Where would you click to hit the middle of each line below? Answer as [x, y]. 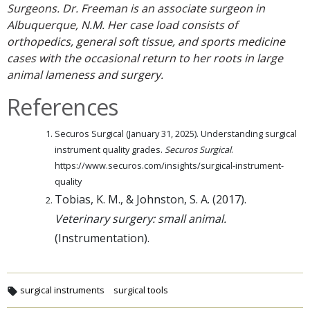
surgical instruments [62, 290]
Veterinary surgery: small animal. [140, 219]
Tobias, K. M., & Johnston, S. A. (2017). [151, 200]
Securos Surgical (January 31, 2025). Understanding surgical [176, 134]
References [63, 107]
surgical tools [140, 290]
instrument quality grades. [110, 150]
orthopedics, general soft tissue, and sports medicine [146, 42]
